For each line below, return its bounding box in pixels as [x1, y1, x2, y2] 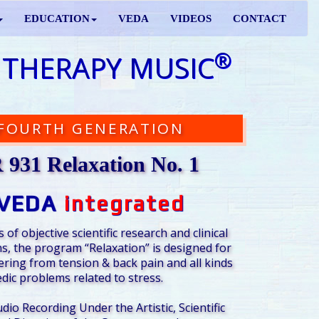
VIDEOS [170, 13, 211, 24]
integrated [57, 191, 185, 216]
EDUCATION [24, 13, 90, 24]
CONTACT [233, 13, 286, 24]
